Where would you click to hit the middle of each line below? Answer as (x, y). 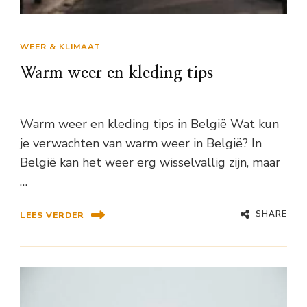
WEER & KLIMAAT (60, 47)
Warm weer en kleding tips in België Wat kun (149, 124)
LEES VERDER (52, 215)
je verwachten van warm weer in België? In (141, 144)
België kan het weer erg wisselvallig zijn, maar (150, 163)
